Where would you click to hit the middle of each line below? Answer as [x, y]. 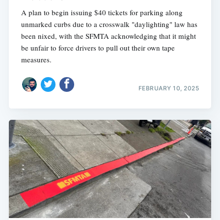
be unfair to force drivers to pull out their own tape [98, 47]
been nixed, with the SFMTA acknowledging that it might [108, 36]
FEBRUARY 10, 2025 [169, 88]
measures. [36, 59]
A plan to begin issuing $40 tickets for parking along [102, 12]
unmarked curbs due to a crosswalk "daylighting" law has [109, 24]
